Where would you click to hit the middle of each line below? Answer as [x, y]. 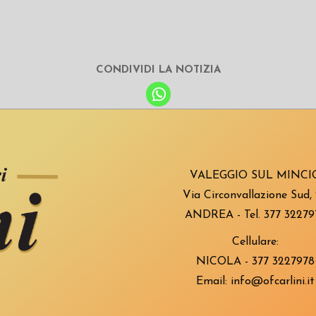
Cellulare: [255, 242]
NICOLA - [224, 262]
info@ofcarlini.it [273, 281]
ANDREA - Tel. [224, 215]
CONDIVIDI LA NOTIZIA [158, 70]
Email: [213, 281]
